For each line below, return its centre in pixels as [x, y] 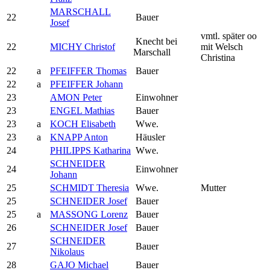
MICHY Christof [83, 46]
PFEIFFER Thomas [88, 71]
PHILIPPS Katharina [90, 150]
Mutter [213, 187]
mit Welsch [222, 46]
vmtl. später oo [229, 36]
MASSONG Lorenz [89, 214]
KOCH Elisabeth [83, 124]
